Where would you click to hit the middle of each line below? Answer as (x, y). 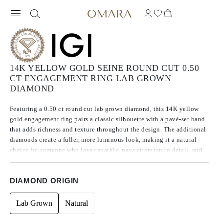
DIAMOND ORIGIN (44, 181)
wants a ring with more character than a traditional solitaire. (95, 160)
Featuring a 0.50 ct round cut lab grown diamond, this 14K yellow (104, 109)
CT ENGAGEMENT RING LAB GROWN (90, 78)
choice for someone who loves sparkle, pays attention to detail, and (106, 150)
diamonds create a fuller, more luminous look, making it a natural (103, 140)
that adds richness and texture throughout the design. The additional (108, 129)
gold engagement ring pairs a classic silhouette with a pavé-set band (108, 119)
